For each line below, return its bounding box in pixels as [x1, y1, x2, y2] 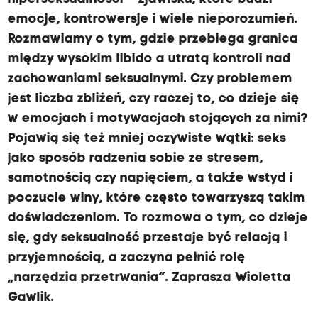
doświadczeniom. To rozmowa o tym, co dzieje [7, 212, 308, 225]
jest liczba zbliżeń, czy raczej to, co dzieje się [7, 92, 300, 106]
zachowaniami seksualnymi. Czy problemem [7, 72, 292, 86]
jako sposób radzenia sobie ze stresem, [7, 152, 263, 165]
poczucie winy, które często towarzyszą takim [7, 192, 305, 205]
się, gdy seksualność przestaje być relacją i [7, 231, 287, 245]
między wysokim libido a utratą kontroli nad [7, 53, 291, 66]
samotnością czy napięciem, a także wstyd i [7, 172, 293, 185]
